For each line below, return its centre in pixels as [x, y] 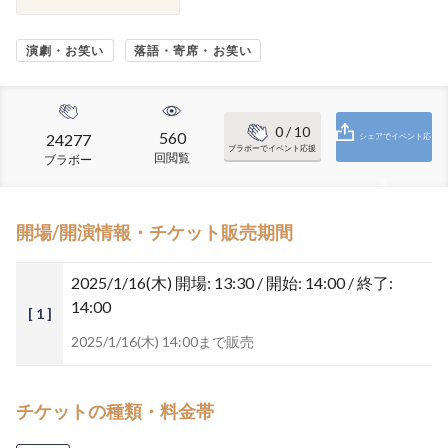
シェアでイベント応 [395, 135]
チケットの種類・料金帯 [115, 411]
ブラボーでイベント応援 [272, 147]
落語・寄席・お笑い [193, 50]
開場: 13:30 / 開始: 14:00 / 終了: [284, 282]
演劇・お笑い [65, 50]
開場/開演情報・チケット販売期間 [154, 232]
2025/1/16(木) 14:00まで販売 [162, 341]
